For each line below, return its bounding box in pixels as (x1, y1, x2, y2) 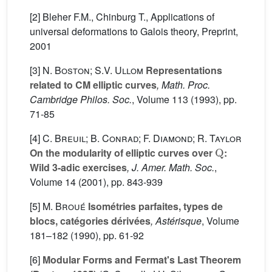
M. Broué (42, 199, 86, 213)
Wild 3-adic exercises (30, 160, 127, 174)
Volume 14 (30, 175, 76, 189)
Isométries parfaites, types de (86, 199, 223, 213)
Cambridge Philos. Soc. (30, 92, 132, 106)
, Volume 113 (132, 92, 188, 106)
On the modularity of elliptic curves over (30, 146, 215, 160)
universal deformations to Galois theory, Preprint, (30, 24, 238, 38)
